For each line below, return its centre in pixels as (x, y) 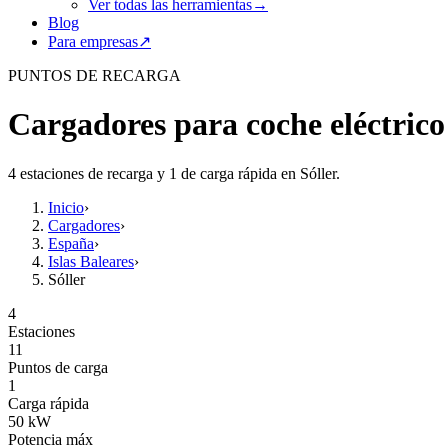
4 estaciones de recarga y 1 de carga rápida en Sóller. (174, 173)
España (71, 243)
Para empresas (93, 41)
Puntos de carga (58, 367)
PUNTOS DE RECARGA (94, 75)
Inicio (66, 207)
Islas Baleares (91, 261)
